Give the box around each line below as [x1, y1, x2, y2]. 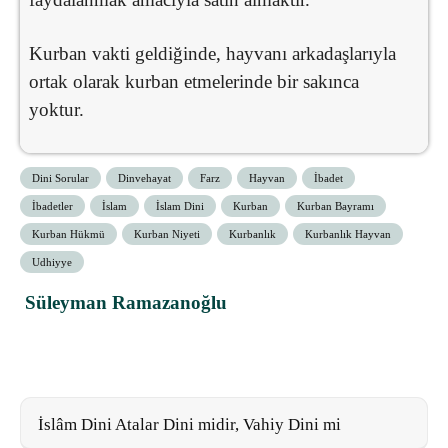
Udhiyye [32, 255, 72, 268]
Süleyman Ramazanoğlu [25, 291, 227, 313]
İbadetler [32, 199, 73, 212]
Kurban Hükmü [32, 227, 105, 240]
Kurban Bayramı [297, 199, 374, 212]
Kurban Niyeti [134, 227, 200, 240]
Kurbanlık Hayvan [305, 227, 391, 240]
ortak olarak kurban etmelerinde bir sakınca [29, 70, 359, 92]
